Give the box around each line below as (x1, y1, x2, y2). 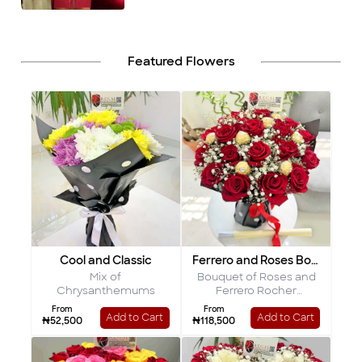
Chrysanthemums (56, 283, 155, 297)
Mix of (90, 269, 122, 284)
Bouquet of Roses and (196, 269, 316, 284)
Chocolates (225, 297, 288, 311)
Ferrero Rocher (216, 283, 297, 297)
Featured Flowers (127, 53, 235, 70)
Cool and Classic (59, 252, 152, 267)
